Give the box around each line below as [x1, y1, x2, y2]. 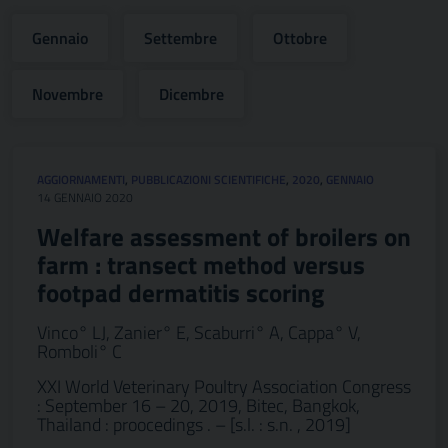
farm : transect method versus [37, 246, 365, 284]
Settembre [144, 26, 217, 50]
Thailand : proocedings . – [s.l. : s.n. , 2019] [37, 411, 351, 438]
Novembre [32, 82, 103, 106]
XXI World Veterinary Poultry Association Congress [37, 373, 411, 400]
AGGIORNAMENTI [37, 170, 125, 189]
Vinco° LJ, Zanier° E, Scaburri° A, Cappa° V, [37, 319, 361, 346]
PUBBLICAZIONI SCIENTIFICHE [131, 170, 286, 189]
